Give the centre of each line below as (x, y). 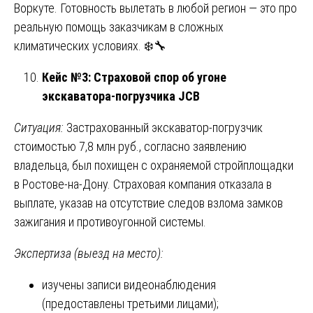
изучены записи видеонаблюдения (129, 284)
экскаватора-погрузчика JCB (121, 96)
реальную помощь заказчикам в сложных (119, 27)
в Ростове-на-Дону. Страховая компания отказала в (143, 184)
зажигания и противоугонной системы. (110, 221)
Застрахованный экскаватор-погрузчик (163, 127)
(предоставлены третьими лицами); (130, 303)
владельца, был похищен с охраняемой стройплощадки (154, 165)
